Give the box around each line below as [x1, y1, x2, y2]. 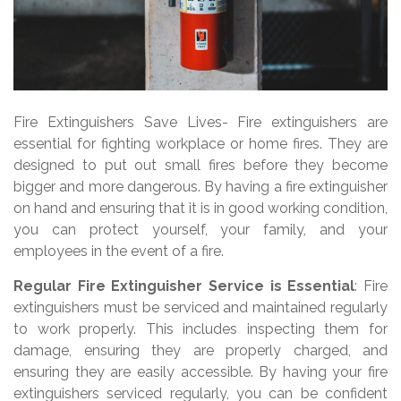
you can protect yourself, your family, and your [13, 221, 388, 239]
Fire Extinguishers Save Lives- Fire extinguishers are [13, 114, 388, 132]
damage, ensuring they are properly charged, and [13, 342, 388, 360]
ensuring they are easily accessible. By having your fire [13, 363, 388, 381]
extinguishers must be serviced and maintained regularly [13, 299, 388, 317]
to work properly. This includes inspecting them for [13, 320, 388, 338]
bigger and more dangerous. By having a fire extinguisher [13, 178, 388, 196]
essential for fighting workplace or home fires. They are [13, 135, 388, 153]
